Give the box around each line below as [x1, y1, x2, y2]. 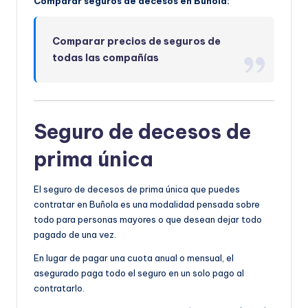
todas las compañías [52, 52, 159, 65]
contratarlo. [34, 283, 85, 294]
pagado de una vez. [34, 229, 116, 241]
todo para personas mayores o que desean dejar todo [34, 214, 262, 225]
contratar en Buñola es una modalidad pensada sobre [34, 199, 260, 210]
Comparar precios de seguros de [52, 35, 221, 48]
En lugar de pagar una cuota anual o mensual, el [34, 252, 234, 264]
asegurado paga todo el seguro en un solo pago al [34, 267, 244, 279]
